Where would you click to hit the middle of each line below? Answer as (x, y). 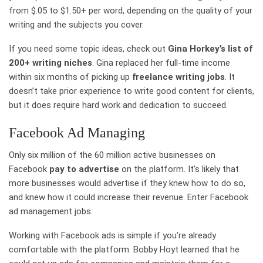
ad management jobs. (51, 211)
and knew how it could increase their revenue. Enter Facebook (129, 197)
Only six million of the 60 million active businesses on (112, 155)
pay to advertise (84, 169)
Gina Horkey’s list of (210, 48)
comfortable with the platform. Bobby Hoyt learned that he (124, 249)
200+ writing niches (50, 63)
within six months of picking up (70, 77)
